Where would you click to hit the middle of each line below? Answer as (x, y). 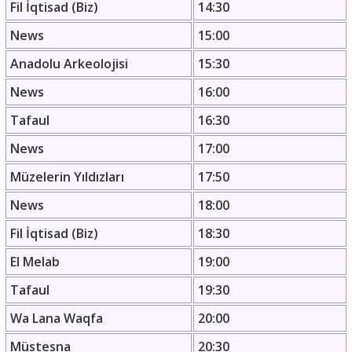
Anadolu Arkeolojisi (69, 64)
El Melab (35, 262)
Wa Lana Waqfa (57, 319)
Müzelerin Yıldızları (67, 177)
